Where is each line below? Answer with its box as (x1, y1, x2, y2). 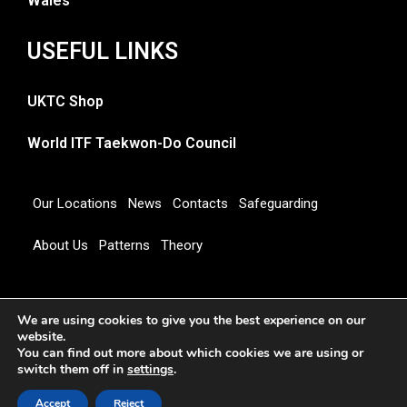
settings (127, 361, 174, 378)
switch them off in (17, 361, 127, 378)
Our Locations (33, 194, 117, 212)
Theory (161, 236, 203, 253)
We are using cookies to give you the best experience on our (17, 312, 365, 329)
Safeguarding (239, 194, 318, 212)
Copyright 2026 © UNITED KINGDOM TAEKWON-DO (27, 300, 332, 317)
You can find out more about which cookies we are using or (17, 344, 363, 362)
